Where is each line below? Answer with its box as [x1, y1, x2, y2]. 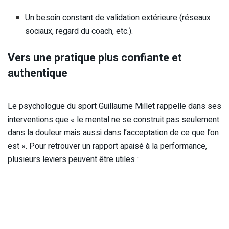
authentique [8, 64, 67, 81]
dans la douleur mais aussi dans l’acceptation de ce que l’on [8, 126, 219, 139]
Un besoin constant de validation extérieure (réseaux [25, 11, 211, 24]
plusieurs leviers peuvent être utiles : [8, 153, 139, 166]
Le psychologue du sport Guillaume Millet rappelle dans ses [8, 100, 221, 112]
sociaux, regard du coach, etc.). [25, 25, 133, 37]
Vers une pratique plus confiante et [8, 49, 182, 66]
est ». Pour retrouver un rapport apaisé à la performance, [8, 140, 207, 152]
